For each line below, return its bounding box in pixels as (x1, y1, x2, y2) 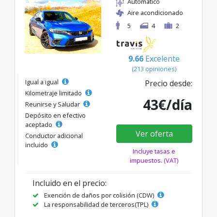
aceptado (25, 120, 54, 129)
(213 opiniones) (132, 64, 176, 74)
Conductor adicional (25, 131, 83, 140)
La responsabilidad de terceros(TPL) (43, 200, 150, 209)
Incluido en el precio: (32, 178, 107, 189)
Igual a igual (25, 77, 60, 87)
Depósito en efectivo (25, 111, 86, 120)
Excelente (145, 53, 180, 64)
